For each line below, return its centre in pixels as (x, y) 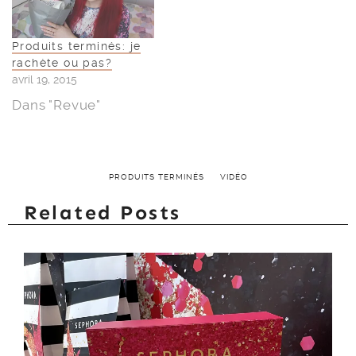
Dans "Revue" (57, 104)
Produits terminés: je (77, 46)
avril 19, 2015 (44, 79)
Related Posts (103, 213)
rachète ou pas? (62, 62)
